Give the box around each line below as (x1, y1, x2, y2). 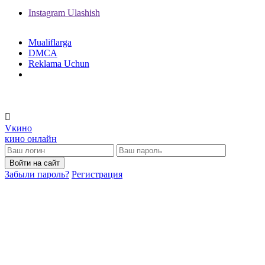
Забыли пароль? (5, 169, 69, 179)
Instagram (28, 7, 65, 18)
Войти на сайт (9, 158, 60, 167)
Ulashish (67, 7, 100, 18)
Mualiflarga (28, 37, 72, 47)
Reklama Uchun (28, 58, 89, 69)
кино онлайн (5, 133, 57, 144)
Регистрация (72, 169, 122, 179)
